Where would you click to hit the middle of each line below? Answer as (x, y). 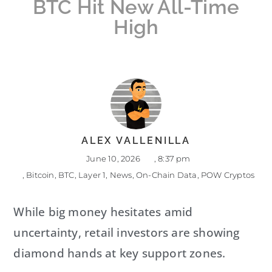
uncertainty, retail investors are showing (127, 233)
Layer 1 (92, 175)
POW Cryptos (228, 175)
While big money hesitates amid (103, 212)
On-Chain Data (167, 175)
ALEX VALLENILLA (136, 141)
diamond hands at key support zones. (120, 253)
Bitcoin (40, 175)
